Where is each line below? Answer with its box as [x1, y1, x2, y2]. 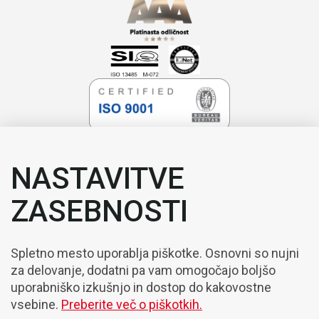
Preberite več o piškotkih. [61, 297, 202, 312]
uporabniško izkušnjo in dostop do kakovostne [11, 280, 271, 295]
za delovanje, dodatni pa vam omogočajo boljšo [11, 263, 276, 278]
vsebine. [11, 297, 61, 312]
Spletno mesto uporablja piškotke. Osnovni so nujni [11, 246, 299, 261]
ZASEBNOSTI [11, 194, 188, 229]
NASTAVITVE [11, 161, 184, 196]
